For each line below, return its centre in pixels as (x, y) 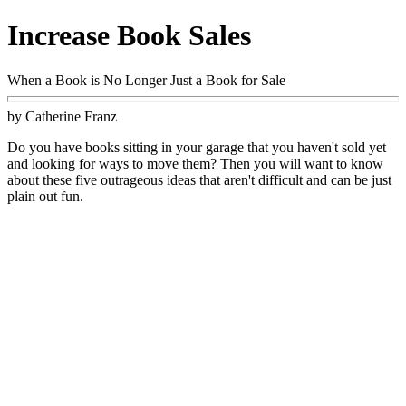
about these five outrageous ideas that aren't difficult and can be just (199, 179)
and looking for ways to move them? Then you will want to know (195, 163)
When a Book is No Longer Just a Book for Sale (146, 80)
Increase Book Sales (129, 36)
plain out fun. (45, 196)
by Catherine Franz (62, 116)
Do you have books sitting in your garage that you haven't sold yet (197, 147)
